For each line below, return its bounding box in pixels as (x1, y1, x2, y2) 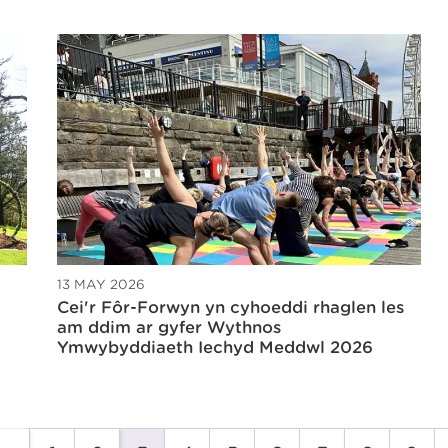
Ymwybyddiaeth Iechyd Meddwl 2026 (57, 337, 373, 357)
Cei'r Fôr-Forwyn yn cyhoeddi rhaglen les (57, 297, 404, 317)
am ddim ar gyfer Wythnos (57, 317, 281, 337)
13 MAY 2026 (57, 276, 145, 292)
